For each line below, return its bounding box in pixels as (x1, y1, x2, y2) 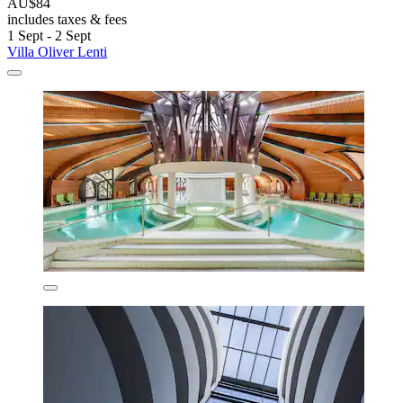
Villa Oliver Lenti (7, 44, 107, 60)
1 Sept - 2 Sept (7, 28, 91, 44)
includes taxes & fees (7, 12, 127, 28)
